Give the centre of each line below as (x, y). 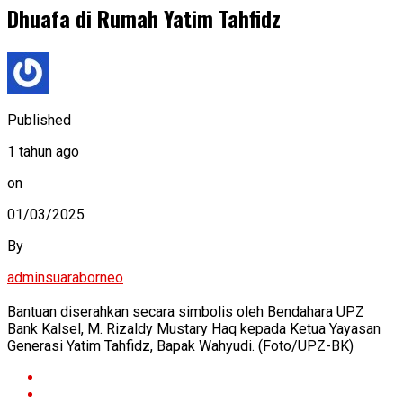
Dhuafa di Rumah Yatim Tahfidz (144, 18)
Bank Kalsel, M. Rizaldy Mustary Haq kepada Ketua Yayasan (194, 328)
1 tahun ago (43, 151)
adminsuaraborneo (65, 277)
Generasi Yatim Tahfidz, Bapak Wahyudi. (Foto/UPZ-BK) (180, 345)
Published (39, 120)
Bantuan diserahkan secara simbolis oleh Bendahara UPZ (186, 311)
